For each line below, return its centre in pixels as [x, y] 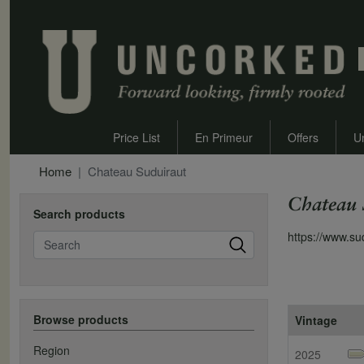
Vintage [316, 321]
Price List [137, 138]
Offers [303, 138]
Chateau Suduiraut [137, 171]
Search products [79, 214]
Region [52, 351]
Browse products [81, 320]
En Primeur [224, 138]
